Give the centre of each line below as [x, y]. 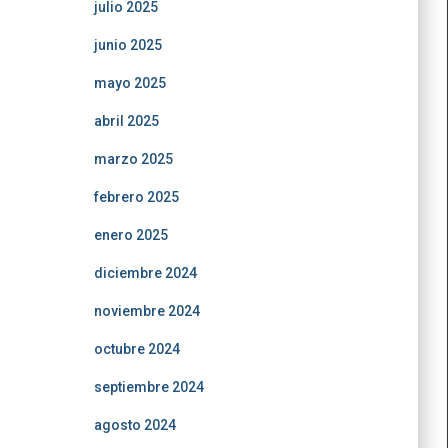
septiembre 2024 [148, 387]
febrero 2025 [136, 197]
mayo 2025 [129, 83]
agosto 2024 [134, 425]
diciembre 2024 [145, 273]
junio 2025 [127, 45]
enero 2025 [130, 235]
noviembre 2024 [146, 311]
